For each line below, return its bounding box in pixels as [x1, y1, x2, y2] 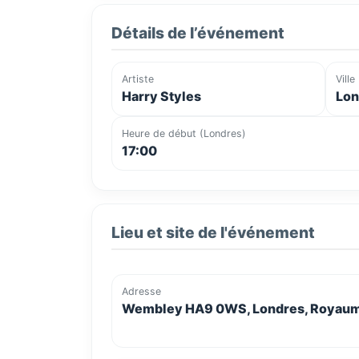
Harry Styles [122, 88, 201, 105]
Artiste [122, 73, 154, 86]
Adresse [122, 285, 161, 298]
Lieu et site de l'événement [111, 223, 315, 243]
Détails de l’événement [111, 23, 284, 43]
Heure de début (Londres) [122, 127, 246, 140]
